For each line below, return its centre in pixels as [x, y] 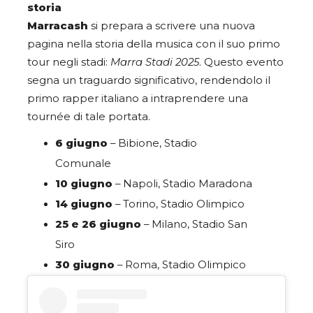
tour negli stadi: [69, 62]
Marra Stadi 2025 [155, 62]
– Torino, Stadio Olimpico [180, 204]
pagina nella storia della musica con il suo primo [154, 44]
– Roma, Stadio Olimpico [180, 264]
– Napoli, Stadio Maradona [182, 183]
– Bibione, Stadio [152, 143]
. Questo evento [241, 62]
